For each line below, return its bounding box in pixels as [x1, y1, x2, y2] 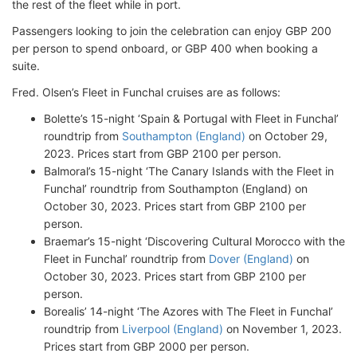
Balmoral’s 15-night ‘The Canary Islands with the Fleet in [44, 164, 334, 178]
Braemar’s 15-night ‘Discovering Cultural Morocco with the [44, 234, 345, 248]
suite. [12, 59, 40, 73]
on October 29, [245, 129, 328, 143]
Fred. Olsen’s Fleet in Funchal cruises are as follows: [12, 85, 280, 99]
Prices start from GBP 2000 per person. [44, 339, 253, 353]
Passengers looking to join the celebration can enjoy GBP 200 [12, 24, 331, 37]
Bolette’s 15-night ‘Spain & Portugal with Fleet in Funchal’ [44, 112, 339, 125]
